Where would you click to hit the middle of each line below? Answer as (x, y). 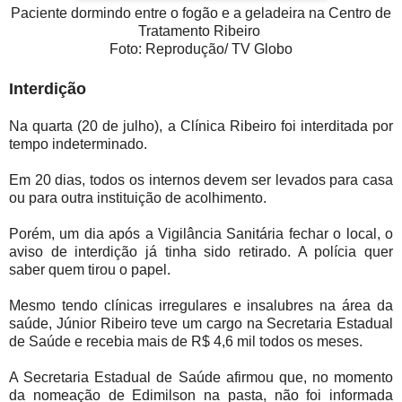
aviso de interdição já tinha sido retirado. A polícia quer (201, 252)
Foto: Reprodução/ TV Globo (201, 49)
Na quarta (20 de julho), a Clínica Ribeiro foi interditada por (201, 127)
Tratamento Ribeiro (201, 31)
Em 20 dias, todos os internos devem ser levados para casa (201, 180)
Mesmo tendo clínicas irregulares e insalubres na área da (201, 306)
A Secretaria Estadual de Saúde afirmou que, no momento (201, 378)
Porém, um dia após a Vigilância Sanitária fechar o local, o (201, 234)
